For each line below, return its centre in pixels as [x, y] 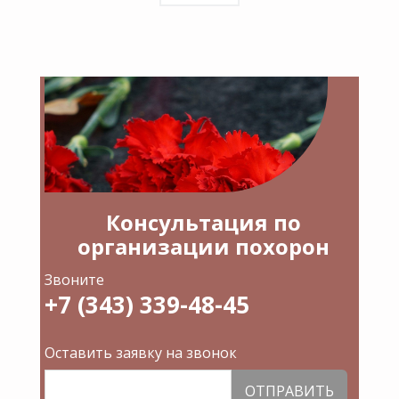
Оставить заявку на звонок [141, 353]
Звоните [75, 280]
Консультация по [204, 223]
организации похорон [204, 247]
